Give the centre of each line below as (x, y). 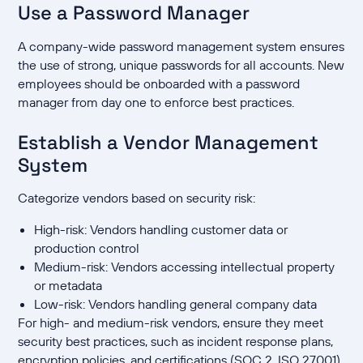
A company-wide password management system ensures (181, 47)
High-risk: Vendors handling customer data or (161, 230)
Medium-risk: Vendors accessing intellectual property (185, 267)
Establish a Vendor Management (169, 142)
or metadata (68, 286)
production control (87, 248)
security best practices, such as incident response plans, (176, 342)
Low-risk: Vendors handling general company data (176, 304)
